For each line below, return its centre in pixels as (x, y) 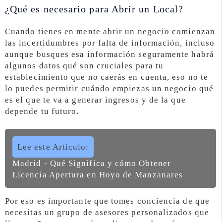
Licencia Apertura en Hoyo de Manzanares (98, 174)
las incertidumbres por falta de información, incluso (110, 43)
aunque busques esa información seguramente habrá (110, 55)
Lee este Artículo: (53, 147)
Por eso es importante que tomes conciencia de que (107, 201)
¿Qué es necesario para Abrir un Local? (94, 9)
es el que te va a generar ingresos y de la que (95, 100)
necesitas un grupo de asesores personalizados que (107, 212)
